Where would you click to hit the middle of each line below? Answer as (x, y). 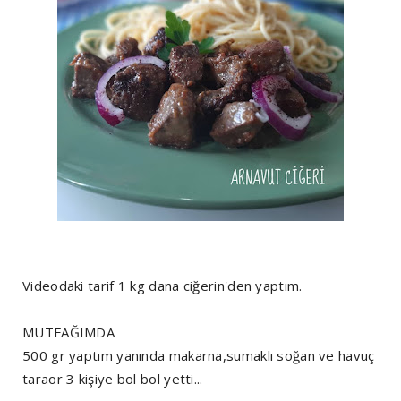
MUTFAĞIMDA (68, 332)
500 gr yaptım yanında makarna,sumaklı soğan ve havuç (199, 355)
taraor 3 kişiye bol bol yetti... (113, 378)
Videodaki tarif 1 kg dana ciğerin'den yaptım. (162, 285)
